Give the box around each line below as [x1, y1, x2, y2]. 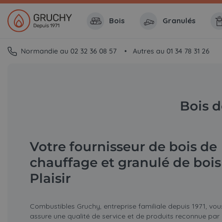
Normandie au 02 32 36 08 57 [20, 47, 118, 56]
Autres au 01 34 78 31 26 [133, 47, 210, 56]
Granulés [162, 16, 196, 26]
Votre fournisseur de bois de [29, 139, 217, 155]
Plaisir [29, 170, 71, 187]
